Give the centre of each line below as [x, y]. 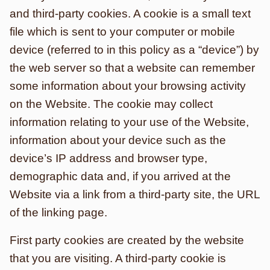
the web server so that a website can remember [132, 68]
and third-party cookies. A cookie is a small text [130, 14]
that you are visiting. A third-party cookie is [118, 258]
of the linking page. [58, 212]
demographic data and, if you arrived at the [120, 176]
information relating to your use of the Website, [129, 122]
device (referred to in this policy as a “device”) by [134, 50]
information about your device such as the [118, 140]
